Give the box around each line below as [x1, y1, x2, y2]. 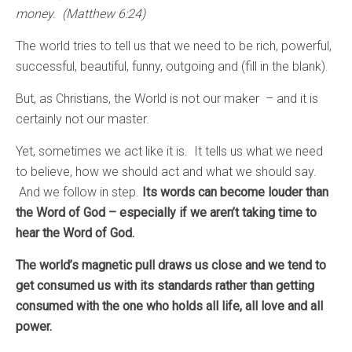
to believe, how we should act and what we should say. [16, 163, 317, 179]
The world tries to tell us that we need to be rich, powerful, [16, 38, 332, 53]
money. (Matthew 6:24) [16, 5, 145, 21]
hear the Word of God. [16, 225, 134, 240]
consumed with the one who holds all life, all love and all [16, 298, 323, 313]
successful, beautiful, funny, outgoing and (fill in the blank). [16, 58, 328, 74]
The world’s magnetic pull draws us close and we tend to [16, 257, 326, 273]
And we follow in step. [16, 184, 142, 200]
